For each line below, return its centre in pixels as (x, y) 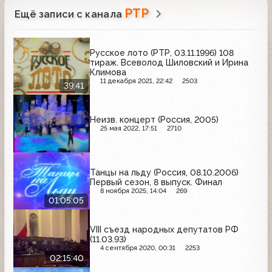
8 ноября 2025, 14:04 (133, 191)
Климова (108, 72)
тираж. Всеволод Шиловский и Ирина (169, 62)
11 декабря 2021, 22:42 (136, 81)
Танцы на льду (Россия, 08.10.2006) (164, 172)
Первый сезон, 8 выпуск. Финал (156, 182)
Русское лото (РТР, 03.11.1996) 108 (162, 53)
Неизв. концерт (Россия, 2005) (154, 120)
